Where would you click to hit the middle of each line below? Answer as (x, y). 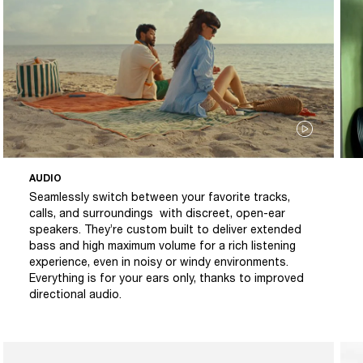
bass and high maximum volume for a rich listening (162, 245)
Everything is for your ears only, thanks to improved (167, 277)
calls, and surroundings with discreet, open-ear (157, 212)
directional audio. (75, 293)
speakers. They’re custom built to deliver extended (165, 228)
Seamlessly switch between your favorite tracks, (160, 196)
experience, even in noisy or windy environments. (159, 261)
